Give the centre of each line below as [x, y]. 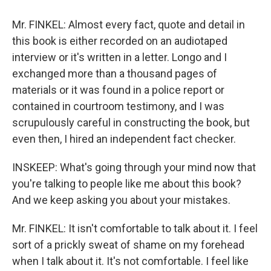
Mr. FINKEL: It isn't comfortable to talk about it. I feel [135, 228]
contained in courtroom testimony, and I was [118, 106]
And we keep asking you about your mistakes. [121, 200]
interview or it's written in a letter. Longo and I [119, 57]
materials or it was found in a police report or [118, 90]
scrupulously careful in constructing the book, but [131, 122]
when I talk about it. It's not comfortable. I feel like [130, 261]
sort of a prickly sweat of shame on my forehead [128, 245]
